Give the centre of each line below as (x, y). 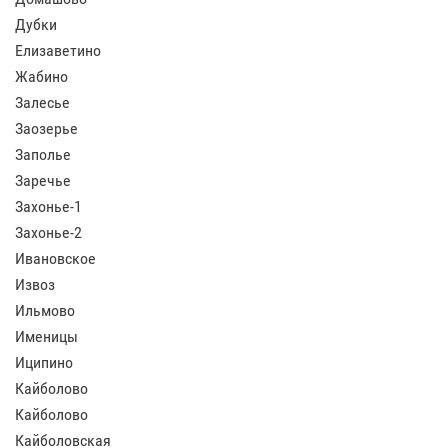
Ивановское (55, 258)
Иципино (44, 362)
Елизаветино (58, 50)
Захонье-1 (48, 206)
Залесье (42, 102)
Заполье (43, 154)
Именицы (46, 336)
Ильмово (45, 310)
